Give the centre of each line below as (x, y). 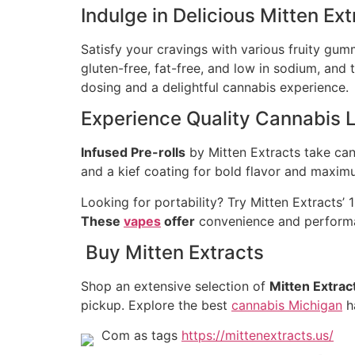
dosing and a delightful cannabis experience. (215, 87)
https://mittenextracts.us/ (258, 336)
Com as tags (141, 336)
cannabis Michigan (287, 305)
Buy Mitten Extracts (172, 252)
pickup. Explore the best (156, 305)
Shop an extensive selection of (175, 286)
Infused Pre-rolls (133, 153)
